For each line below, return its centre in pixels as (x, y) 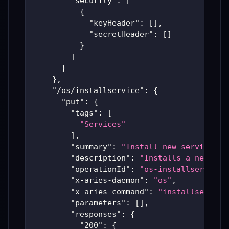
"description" (100, 158)
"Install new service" (169, 147)
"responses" (96, 214)
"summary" (91, 147)
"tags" (84, 113)
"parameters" (98, 203)
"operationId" (100, 169)
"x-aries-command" (110, 192)
